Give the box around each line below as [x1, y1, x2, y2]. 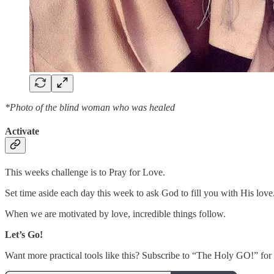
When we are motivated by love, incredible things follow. [5, 208, 226, 219]
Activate [5, 126, 39, 137]
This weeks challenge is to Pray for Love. [5, 166, 165, 177]
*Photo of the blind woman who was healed [5, 102, 175, 113]
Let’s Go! [5, 229, 43, 240]
